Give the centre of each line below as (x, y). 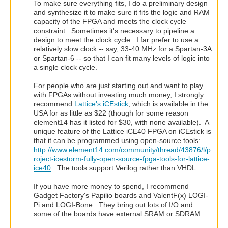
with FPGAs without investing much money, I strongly (119, 95)
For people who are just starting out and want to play (118, 86)
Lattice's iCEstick (101, 104)
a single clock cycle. (65, 67)
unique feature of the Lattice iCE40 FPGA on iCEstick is (122, 132)
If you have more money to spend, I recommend (111, 187)
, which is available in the (168, 104)
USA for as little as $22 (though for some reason (111, 113)
